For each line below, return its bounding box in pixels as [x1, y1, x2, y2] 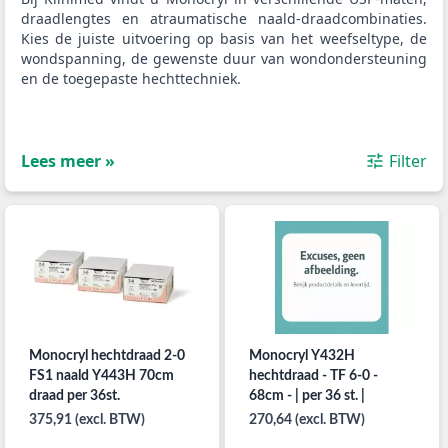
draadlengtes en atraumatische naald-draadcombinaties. [21, 9, 427, 28]
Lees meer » [21, 150, 115, 172]
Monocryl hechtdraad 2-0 [29, 349, 185, 364]
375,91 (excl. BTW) [29, 413, 145, 428]
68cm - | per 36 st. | [248, 389, 365, 404]
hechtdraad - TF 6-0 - [248, 369, 378, 384]
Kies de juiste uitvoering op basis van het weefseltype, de [21, 29, 427, 48]
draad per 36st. [29, 389, 120, 404]
